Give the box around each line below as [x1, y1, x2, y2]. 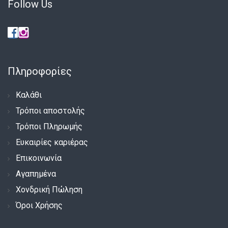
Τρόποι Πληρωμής [16, 121, 82, 131]
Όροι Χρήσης [16, 200, 63, 210]
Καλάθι [16, 90, 42, 100]
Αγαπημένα [16, 168, 56, 179]
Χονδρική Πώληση [16, 184, 82, 194]
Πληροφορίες [8, 65, 72, 77]
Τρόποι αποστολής [16, 105, 85, 116]
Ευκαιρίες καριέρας [16, 137, 88, 147]
